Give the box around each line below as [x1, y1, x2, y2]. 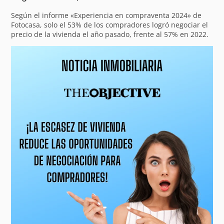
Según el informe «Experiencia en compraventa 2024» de [11, 10, 202, 20]
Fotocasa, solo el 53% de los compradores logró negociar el [11, 19, 208, 29]
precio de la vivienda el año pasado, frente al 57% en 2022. [11, 29, 211, 39]
